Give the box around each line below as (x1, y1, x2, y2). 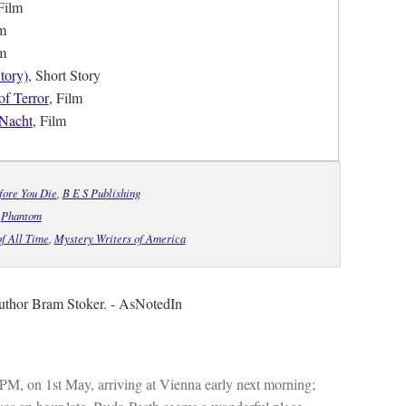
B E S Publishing (62, 185, 140, 201)
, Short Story (27, 65, 101, 85)
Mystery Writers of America (53, 230, 186, 246)
